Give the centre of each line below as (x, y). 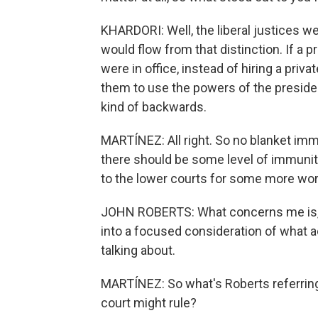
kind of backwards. (154, 107)
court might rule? (149, 303)
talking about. (138, 250)
